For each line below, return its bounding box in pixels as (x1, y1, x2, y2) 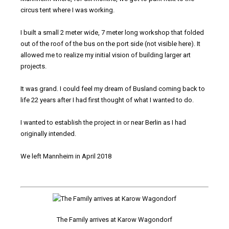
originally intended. (20, 129, 76, 138)
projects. (20, 62, 47, 70)
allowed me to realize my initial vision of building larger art (20, 51, 191, 59)
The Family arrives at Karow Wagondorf (57, 215, 172, 223)
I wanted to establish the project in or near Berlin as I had (20, 118, 186, 126)
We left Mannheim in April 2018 (20, 152, 111, 160)
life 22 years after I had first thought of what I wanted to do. (20, 96, 194, 104)
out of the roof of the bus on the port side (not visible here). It (20, 39, 200, 48)
